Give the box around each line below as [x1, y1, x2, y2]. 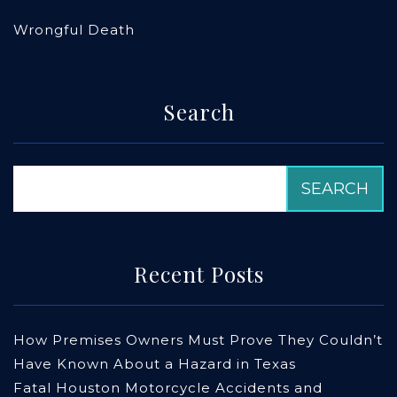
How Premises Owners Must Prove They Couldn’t [13, 331, 383, 349]
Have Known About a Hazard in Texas [13, 355, 296, 373]
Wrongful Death [13, 21, 135, 39]
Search [162, 97, 235, 127]
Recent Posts [133, 260, 264, 289]
